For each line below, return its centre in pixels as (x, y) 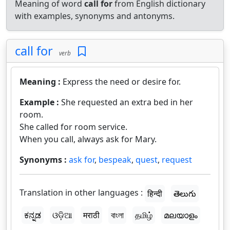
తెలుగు (185, 194)
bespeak (115, 160)
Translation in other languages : (81, 193)
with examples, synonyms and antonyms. (95, 16)
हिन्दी (155, 194)
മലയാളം (181, 215)
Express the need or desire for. (122, 82)
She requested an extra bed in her (127, 102)
